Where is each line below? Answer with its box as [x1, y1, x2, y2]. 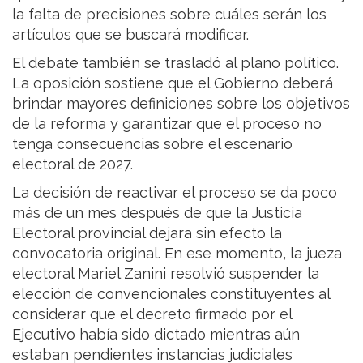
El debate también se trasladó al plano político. [12, 54, 339, 72]
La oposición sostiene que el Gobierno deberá [12, 75, 333, 92]
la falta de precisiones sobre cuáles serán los [12, 6, 327, 23]
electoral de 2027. [12, 156, 133, 173]
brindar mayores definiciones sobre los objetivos [12, 95, 350, 113]
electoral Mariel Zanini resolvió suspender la [12, 265, 319, 283]
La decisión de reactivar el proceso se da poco [12, 184, 337, 202]
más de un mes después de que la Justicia [12, 204, 302, 222]
